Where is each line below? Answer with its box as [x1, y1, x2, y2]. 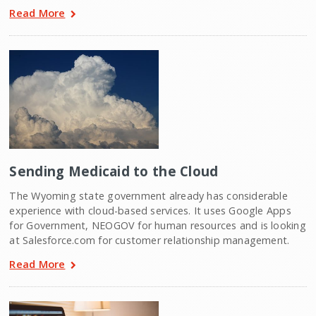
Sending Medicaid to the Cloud [9, 162, 219, 180]
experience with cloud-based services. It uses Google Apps [9, 203, 291, 217]
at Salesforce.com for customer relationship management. [9, 233, 290, 247]
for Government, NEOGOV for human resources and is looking [9, 218, 306, 232]
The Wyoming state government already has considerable [9, 188, 288, 202]
